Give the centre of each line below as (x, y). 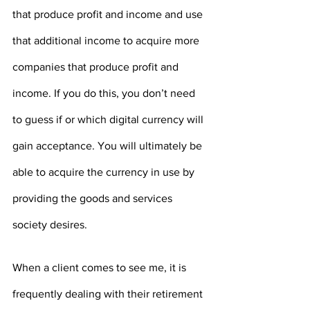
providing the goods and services (94, 199)
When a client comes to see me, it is (101, 268)
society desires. (50, 225)
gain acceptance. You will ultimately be (109, 146)
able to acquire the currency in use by (105, 172)
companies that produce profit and (97, 67)
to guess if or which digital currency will (109, 120)
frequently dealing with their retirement (109, 294)
